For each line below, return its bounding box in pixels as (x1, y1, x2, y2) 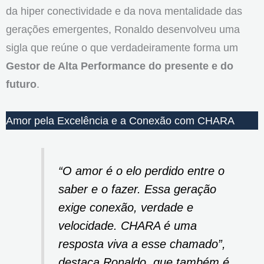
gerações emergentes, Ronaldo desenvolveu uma (6, 22, 240, 35)
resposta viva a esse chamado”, (58, 237, 226, 250)
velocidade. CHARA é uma (58, 219, 197, 232)
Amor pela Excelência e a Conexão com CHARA (6, 114, 235, 127)
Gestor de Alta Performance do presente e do (6, 59, 233, 72)
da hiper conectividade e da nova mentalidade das (6, 4, 242, 17)
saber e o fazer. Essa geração (58, 182, 217, 196)
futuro (6, 77, 37, 90)
